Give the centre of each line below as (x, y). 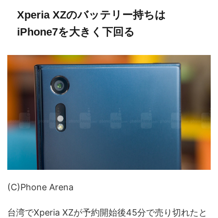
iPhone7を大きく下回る (76, 32)
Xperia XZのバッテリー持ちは (91, 15)
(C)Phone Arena (40, 187)
